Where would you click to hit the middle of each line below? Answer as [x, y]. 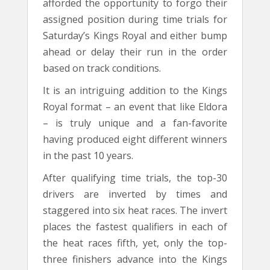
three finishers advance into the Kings [135, 259]
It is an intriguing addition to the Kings [135, 90]
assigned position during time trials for [135, 19]
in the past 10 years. [88, 155]
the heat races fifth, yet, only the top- [135, 243]
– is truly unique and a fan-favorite [135, 123]
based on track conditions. [102, 68]
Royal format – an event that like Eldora [135, 106]
